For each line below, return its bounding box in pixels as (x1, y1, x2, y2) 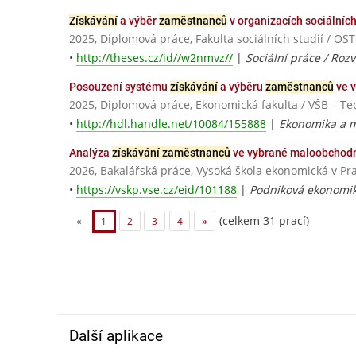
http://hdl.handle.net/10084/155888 (76, 115, 266, 131)
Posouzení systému (69, 79, 170, 93)
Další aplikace (69, 327, 163, 346)
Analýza (69, 145, 112, 159)
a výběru (218, 79, 265, 93)
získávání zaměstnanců (112, 145, 230, 159)
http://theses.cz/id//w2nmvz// (76, 49, 233, 65)
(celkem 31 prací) (215, 212, 309, 228)
